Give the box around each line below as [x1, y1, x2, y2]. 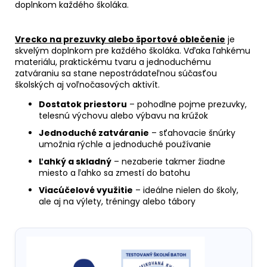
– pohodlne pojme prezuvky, [127, 98, 247, 110]
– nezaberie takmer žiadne [111, 155, 225, 167]
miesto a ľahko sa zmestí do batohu [39, 166, 190, 179]
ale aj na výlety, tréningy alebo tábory [39, 195, 195, 207]
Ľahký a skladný [39, 155, 111, 167]
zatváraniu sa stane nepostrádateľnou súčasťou [15, 67, 217, 79]
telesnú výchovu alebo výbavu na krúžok [39, 109, 208, 122]
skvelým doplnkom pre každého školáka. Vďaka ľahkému [15, 44, 250, 57]
